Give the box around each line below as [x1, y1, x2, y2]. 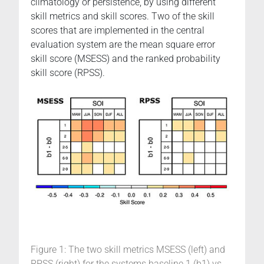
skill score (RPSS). [31, 67, 107, 79]
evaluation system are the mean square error [31, 39, 215, 51]
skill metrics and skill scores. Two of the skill [31, 11, 214, 22]
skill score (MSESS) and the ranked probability [31, 53, 220, 65]
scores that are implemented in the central [31, 25, 204, 37]
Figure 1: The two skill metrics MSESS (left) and [31, 243, 225, 255]
